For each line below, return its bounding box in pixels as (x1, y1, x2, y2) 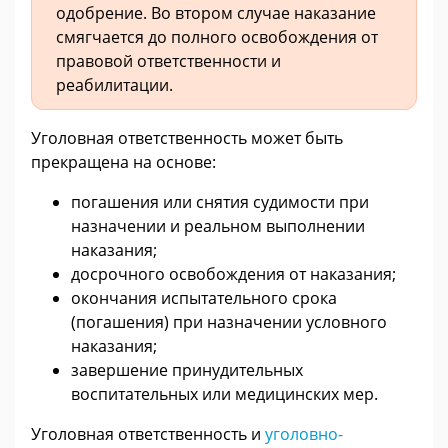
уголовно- (265, 423, 343, 446)
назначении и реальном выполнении (71, 215, 365, 238)
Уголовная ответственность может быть (31, 127, 343, 150)
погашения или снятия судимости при (71, 191, 369, 214)
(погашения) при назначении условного (71, 311, 387, 334)
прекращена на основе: (31, 151, 216, 174)
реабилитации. (56, 74, 173, 97)
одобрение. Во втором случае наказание (56, 2, 376, 25)
